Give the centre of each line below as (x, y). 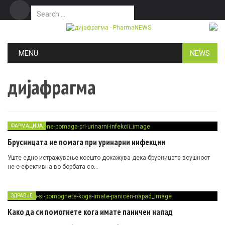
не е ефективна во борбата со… (53, 166)
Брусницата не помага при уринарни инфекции (86, 142)
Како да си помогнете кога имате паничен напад (90, 212)
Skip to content (28, 48)
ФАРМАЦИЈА (27, 126)
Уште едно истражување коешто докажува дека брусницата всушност (109, 157)
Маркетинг (164, 38)
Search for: (46, 15)
